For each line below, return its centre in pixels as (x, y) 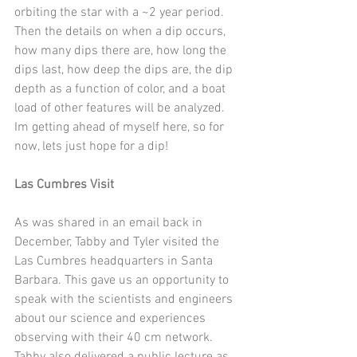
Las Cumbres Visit (64, 185)
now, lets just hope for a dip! (91, 147)
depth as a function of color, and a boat (122, 89)
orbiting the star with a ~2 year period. (122, 13)
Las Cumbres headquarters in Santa (115, 261)
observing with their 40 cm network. (115, 338)
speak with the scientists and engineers (125, 300)
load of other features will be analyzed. (123, 108)
